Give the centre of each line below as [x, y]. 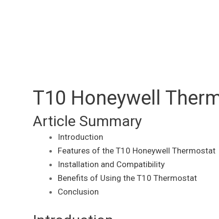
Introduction [80, 137]
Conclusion [78, 192]
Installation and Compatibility [111, 164]
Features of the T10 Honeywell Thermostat [137, 151]
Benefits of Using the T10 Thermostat [127, 178]
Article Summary [87, 121]
